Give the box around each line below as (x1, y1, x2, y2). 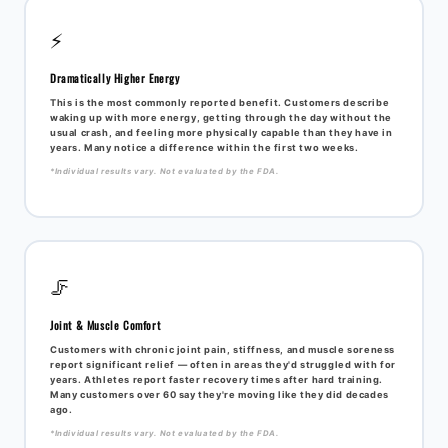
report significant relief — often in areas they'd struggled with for (50, 358, 396, 370)
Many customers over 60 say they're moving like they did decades (50, 388, 389, 400)
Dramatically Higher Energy (50, 69, 180, 86)
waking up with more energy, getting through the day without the (50, 111, 392, 123)
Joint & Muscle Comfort (50, 316, 161, 333)
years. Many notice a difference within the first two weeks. (50, 141, 359, 153)
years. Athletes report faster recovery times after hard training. (50, 373, 384, 385)
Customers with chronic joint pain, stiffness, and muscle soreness (50, 343, 396, 355)
